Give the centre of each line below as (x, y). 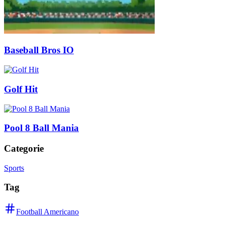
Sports (14, 168)
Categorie (24, 148)
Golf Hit (21, 89)
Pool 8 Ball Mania (41, 128)
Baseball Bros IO (39, 50)
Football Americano (47, 212)
